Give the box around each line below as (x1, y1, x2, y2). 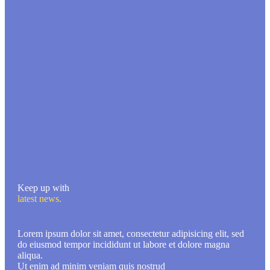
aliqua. (17, 250, 43, 260)
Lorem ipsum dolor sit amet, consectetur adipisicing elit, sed (17, 228, 244, 239)
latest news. (17, 193, 61, 204)
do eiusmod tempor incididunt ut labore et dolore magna (17, 239, 230, 250)
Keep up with (17, 183, 69, 193)
